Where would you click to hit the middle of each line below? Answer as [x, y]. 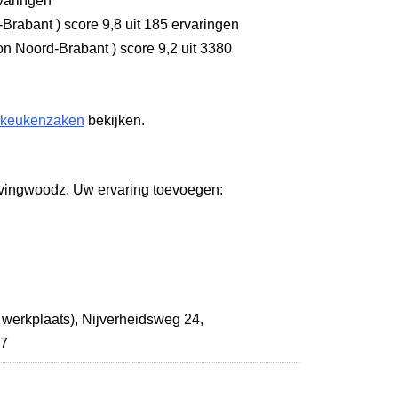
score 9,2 [147, 48]
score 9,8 [91, 24]
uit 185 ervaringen [180, 24]
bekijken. [115, 120]
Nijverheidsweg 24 [141, 319]
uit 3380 [205, 48]
